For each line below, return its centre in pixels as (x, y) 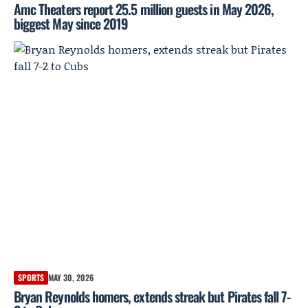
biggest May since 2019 (71, 24)
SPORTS (31, 277)
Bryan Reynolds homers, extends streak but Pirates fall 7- (152, 296)
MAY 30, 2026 (71, 277)
